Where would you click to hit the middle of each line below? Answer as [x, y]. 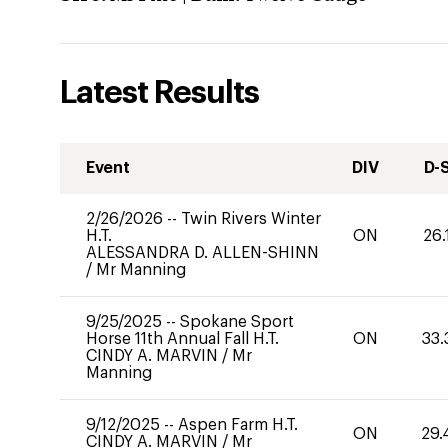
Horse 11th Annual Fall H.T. [182, 339]
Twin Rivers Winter [251, 219]
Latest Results [159, 93]
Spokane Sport [237, 322]
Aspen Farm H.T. [238, 425]
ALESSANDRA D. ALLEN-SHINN [202, 253]
